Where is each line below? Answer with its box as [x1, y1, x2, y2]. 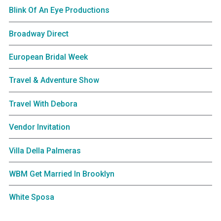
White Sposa [8, 192, 54, 202]
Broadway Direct [8, 29, 69, 38]
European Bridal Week [8, 52, 88, 62]
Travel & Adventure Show [8, 75, 99, 85]
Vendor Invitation [8, 122, 70, 132]
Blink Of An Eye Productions [8, 5, 110, 15]
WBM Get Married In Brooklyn [8, 169, 114, 179]
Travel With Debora [8, 99, 77, 109]
